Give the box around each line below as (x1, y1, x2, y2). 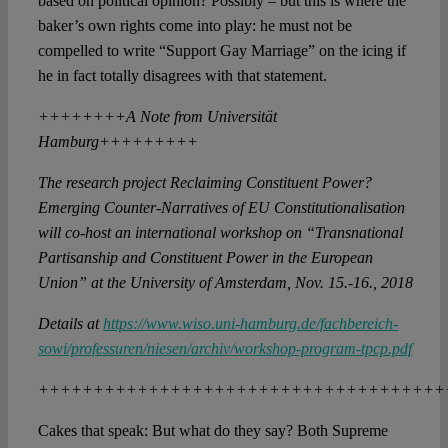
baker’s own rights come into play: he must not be (37, 17, 352, 35)
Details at (37, 315, 103, 333)
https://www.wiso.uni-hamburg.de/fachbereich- (102, 315, 398, 333)
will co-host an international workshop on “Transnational (37, 224, 403, 242)
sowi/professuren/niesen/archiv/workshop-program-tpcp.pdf (37, 340, 412, 358)
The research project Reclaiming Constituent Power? (37, 174, 372, 192)
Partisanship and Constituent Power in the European (37, 249, 373, 267)
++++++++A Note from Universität (37, 108, 277, 126)
